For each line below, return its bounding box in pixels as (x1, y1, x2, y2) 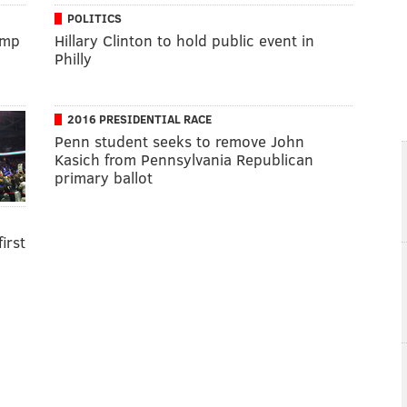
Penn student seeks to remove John (55, 130, 304, 152)
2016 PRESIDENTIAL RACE (67, 110, 212, 127)
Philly (55, 47, 92, 69)
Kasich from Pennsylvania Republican (55, 148, 313, 170)
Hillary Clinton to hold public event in (55, 29, 314, 51)
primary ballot (55, 166, 153, 188)
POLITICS (67, 9, 122, 26)
